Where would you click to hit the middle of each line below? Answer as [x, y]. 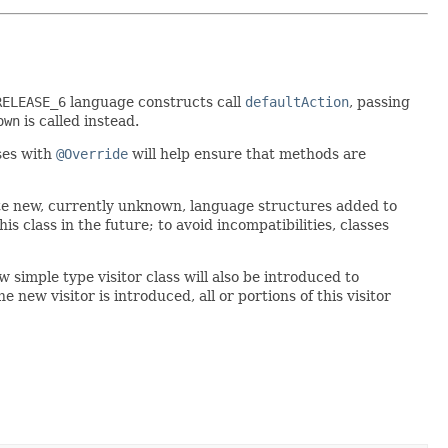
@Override [92, 153]
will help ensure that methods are [247, 153]
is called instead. [79, 120]
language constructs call [155, 101]
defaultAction [297, 101]
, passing [379, 101]
